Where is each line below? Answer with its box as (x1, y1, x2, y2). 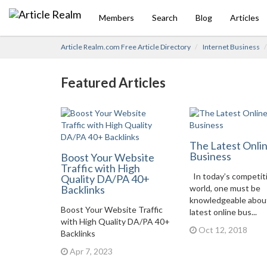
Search (152, 13, 178, 23)
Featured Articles (61, 74, 166, 91)
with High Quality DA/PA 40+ (61, 216, 170, 226)
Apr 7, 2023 (68, 246, 113, 256)
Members (99, 13, 134, 23)
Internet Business (203, 42, 260, 51)
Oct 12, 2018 (196, 225, 247, 235)
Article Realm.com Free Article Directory (61, 42, 191, 51)
